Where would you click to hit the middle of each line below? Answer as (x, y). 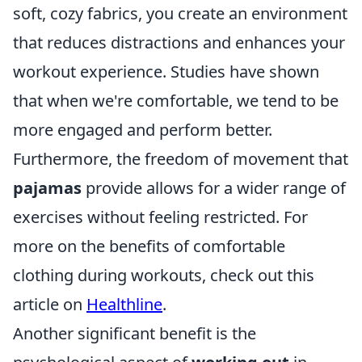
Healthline (124, 304)
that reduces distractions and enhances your (179, 42)
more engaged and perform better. (143, 129)
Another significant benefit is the (135, 333)
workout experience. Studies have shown (166, 71)
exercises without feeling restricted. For (160, 217)
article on (50, 304)
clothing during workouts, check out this (164, 275)
